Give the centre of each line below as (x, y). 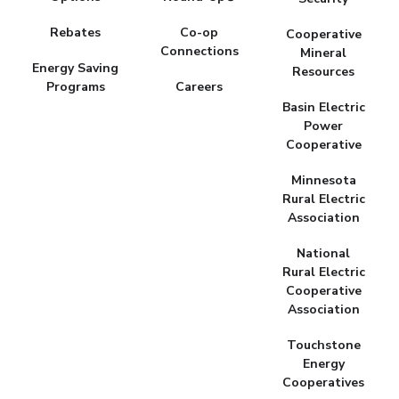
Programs (75, 86)
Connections (199, 51)
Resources (324, 71)
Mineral (324, 53)
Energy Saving (76, 68)
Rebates (76, 32)
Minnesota (323, 180)
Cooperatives (324, 382)
